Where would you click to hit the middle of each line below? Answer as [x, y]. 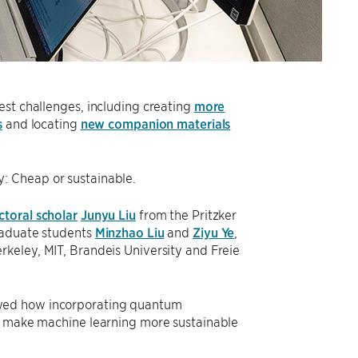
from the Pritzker [186, 214]
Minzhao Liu [129, 232]
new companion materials [155, 123]
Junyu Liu [108, 214]
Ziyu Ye [214, 232]
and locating [42, 123]
